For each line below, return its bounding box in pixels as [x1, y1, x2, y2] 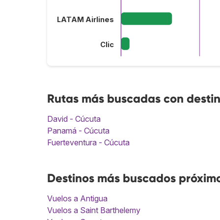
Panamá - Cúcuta [47, 125, 110, 136]
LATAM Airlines [56, 15, 114, 25]
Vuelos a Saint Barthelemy [47, 205, 140, 215]
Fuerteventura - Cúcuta [47, 137, 130, 147]
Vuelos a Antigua [47, 193, 108, 203]
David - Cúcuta [47, 113, 101, 124]
